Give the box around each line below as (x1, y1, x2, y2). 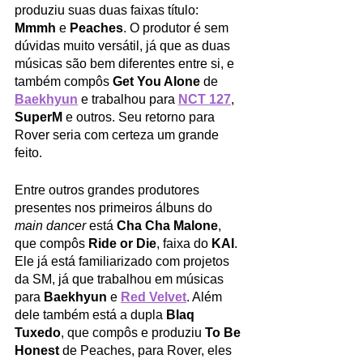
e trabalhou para (78, 92, 178, 106)
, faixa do (156, 236, 211, 250)
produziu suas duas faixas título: (15, 2, 202, 17)
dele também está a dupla (15, 307, 166, 322)
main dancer (15, 218, 86, 233)
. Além (186, 289, 225, 304)
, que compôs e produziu (61, 325, 205, 340)
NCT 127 (178, 92, 231, 106)
